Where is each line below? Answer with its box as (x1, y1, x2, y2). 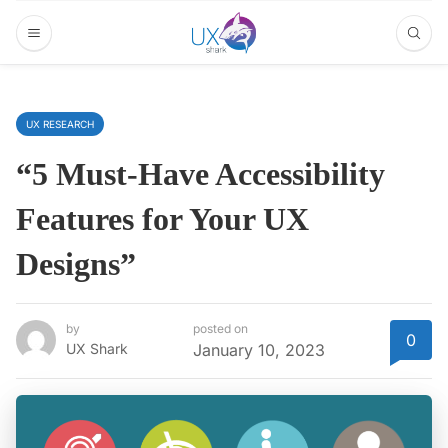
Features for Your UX (16, 201, 309, 237)
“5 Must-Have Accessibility (16, 156, 385, 192)
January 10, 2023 (193, 340, 325, 361)
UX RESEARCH (26, 118, 94, 130)
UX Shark (66, 340, 128, 358)
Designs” (16, 246, 136, 282)
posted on (193, 321, 248, 337)
